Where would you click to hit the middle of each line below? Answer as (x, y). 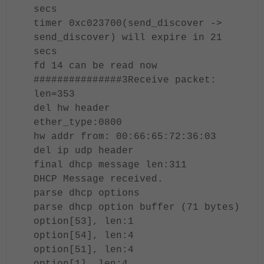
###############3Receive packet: (125, 80)
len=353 (54, 94)
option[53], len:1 (84, 222)
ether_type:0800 (78, 123)
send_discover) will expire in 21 (128, 38)
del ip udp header (84, 151)
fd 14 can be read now (95, 66)
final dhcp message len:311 (110, 165)
